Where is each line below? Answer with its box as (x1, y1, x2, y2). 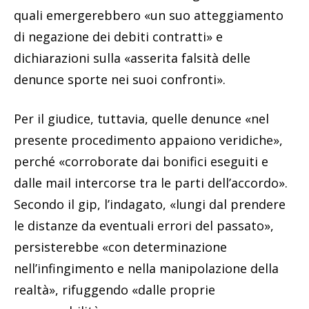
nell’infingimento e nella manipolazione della (14, 260, 279, 277)
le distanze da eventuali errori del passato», (14, 217, 274, 235)
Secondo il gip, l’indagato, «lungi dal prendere (14, 196, 286, 213)
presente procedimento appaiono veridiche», (14, 132, 283, 149)
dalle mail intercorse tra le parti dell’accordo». (14, 175, 288, 192)
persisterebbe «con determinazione (14, 239, 227, 256)
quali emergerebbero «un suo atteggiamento (14, 7, 283, 24)
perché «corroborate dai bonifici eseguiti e (14, 153, 268, 170)
